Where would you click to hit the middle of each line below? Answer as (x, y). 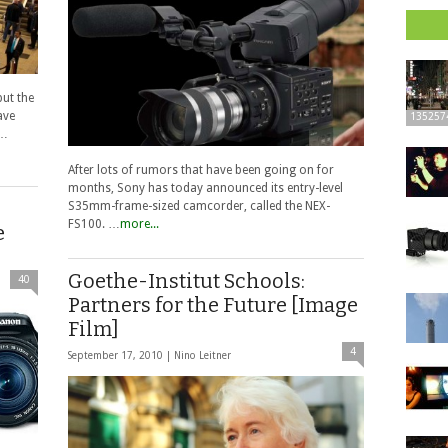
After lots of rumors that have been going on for (201, 169)
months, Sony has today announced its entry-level (205, 187)
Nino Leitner (202, 355)
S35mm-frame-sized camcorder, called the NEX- (199, 205)
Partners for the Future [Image (213, 305)
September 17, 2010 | (121, 355)
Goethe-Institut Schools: (186, 281)
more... (139, 223)
